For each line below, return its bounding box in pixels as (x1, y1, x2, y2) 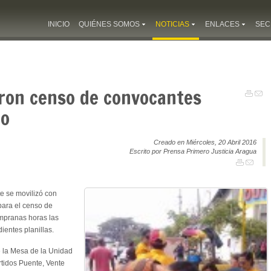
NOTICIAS (155, 20, 189, 28)
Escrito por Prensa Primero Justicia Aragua (129, 147, 256, 155)
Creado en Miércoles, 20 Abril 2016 (154, 138, 256, 146)
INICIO (48, 20, 70, 28)
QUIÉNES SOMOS (79, 20, 140, 28)
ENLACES (205, 20, 240, 28)
